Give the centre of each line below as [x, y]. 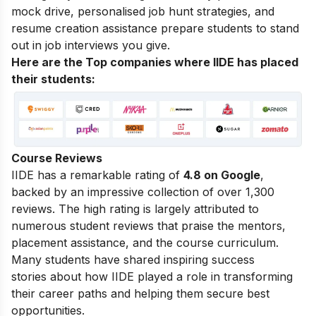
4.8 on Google [222, 175]
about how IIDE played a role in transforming [170, 276]
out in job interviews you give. [92, 45]
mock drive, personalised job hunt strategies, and [143, 12]
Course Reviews [57, 158]
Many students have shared [87, 259]
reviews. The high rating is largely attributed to [135, 208]
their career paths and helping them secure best [140, 293]
